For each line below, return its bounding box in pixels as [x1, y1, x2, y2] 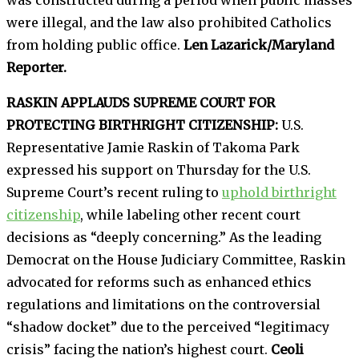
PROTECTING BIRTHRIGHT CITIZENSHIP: [6, 116, 278, 133]
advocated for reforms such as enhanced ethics [6, 273, 312, 290]
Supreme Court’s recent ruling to [6, 184, 222, 200]
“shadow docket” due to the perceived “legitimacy [6, 318, 329, 335]
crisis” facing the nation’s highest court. [6, 341, 271, 357]
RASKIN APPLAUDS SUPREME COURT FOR [6, 94, 275, 111]
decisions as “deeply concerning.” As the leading [6, 228, 321, 245]
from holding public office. [6, 36, 184, 53]
